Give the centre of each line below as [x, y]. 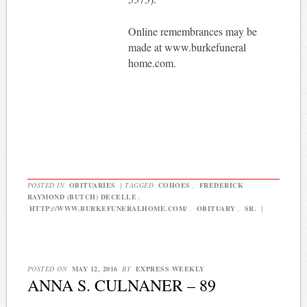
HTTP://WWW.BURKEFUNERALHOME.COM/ [108, 209]
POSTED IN [47, 185]
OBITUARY [216, 209]
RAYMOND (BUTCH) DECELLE [82, 197]
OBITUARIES [92, 185]
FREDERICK [221, 185]
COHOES [174, 185]
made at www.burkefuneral [187, 47]
